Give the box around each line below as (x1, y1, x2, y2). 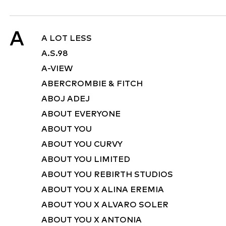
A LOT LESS (41, 33, 92, 43)
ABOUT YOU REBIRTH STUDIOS (41, 169, 173, 179)
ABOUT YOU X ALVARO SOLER (41, 199, 168, 209)
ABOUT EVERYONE (41, 108, 121, 119)
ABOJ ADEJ (41, 93, 90, 103)
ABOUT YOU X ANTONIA (41, 214, 142, 224)
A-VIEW (41, 63, 73, 73)
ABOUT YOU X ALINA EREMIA (41, 184, 164, 194)
